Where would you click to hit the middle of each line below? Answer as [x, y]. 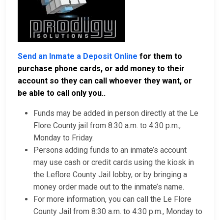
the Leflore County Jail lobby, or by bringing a [110, 175]
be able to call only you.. [62, 93]
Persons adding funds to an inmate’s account [110, 150]
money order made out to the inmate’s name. [109, 187]
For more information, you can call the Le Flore [112, 199]
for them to [160, 56]
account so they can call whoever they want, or [105, 81]
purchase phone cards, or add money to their [101, 69]
